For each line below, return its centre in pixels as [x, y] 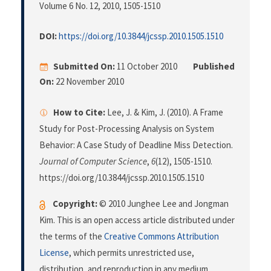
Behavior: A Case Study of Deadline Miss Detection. [136, 145]
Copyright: [75, 204]
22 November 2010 [89, 82]
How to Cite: [79, 113]
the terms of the [72, 237]
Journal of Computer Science [93, 162]
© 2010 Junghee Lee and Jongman [163, 204]
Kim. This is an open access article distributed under [137, 220]
